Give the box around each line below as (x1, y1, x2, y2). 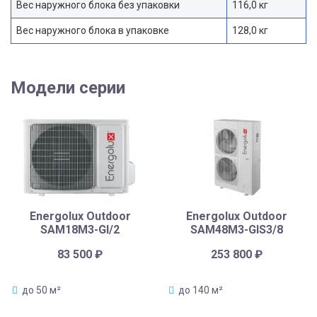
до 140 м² (178, 284, 224, 296)
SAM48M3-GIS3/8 (190, 223, 284, 237)
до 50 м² (21, 284, 61, 296)
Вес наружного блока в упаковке (16, 25, 169, 37)
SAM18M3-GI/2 (40, 223, 120, 237)
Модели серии (11, 78, 125, 98)
